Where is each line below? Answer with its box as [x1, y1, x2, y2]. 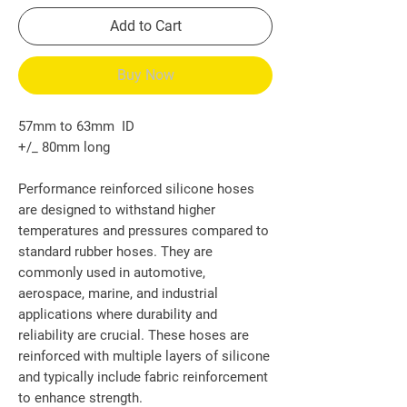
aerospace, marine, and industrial [18, 285, 218, 303]
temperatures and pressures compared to [18, 223, 269, 240]
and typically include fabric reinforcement [18, 369, 268, 386]
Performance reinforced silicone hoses [18, 181, 254, 198]
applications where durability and [18, 306, 217, 323]
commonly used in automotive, [18, 264, 205, 282]
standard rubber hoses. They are [18, 243, 213, 261]
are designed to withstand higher [18, 202, 215, 219]
